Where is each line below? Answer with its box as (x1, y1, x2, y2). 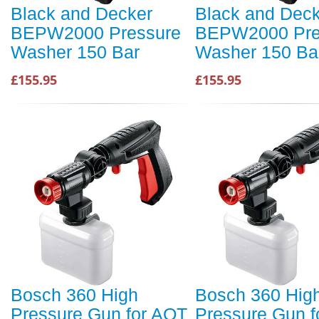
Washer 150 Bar (11, 42, 140, 63)
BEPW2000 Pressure (11, 23, 181, 43)
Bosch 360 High (11, 285, 138, 305)
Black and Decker (11, 4, 152, 24)
